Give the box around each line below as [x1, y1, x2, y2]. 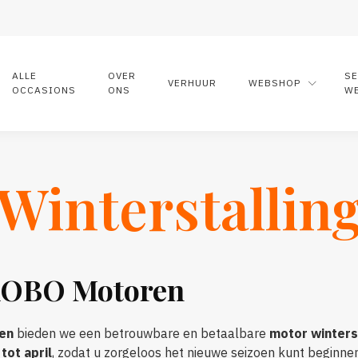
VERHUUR [168, 77, 217, 89]
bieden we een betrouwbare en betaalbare [14, 324, 269, 341]
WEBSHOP [249, 77, 300, 89]
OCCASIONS [12, 84, 76, 97]
